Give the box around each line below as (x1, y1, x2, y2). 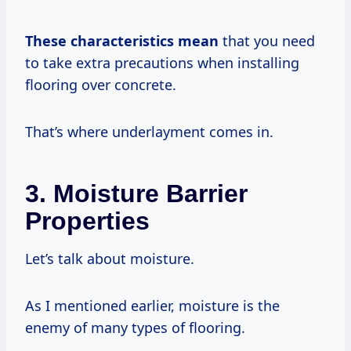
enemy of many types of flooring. (25, 317, 245, 337)
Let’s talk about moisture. (25, 248, 194, 268)
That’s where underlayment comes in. (25, 121, 273, 141)
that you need (219, 31, 315, 50)
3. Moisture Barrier (25, 179, 248, 208)
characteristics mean (71, 31, 219, 50)
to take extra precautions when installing (25, 52, 299, 72)
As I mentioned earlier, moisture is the (25, 295, 280, 315)
